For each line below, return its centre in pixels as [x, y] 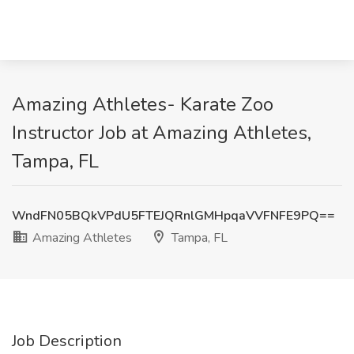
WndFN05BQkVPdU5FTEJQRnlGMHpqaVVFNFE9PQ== [173, 216]
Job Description [67, 341]
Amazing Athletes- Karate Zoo [143, 104]
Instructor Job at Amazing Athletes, [162, 133]
